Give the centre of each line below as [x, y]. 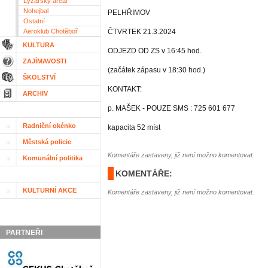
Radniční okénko [49, 126]
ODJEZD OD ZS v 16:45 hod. [155, 51]
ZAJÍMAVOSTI [45, 61]
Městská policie [47, 142]
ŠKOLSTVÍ [39, 77]
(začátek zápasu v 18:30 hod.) [156, 70]
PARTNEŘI [24, 233]
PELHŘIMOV [129, 13]
